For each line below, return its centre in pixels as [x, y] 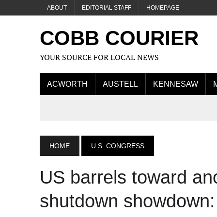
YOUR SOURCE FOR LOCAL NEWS [99, 57]
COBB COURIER [119, 38]
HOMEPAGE [163, 8]
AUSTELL [120, 84]
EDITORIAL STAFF [107, 8]
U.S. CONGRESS [118, 146]
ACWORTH [67, 84]
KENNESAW [176, 84]
